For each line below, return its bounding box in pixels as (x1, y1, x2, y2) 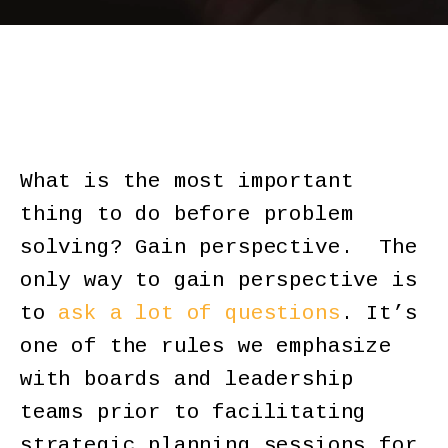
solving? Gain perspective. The (20, 235, 418, 259)
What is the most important (20, 169, 354, 193)
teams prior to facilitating (20, 400, 367, 424)
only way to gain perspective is (20, 268, 418, 292)
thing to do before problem (20, 202, 354, 226)
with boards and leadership (20, 367, 354, 391)
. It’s (340, 301, 418, 325)
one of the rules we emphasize (20, 334, 392, 358)
